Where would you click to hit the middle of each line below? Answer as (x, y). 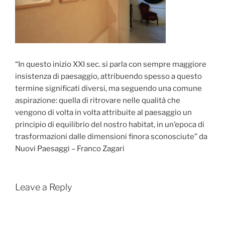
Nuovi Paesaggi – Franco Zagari (70, 148)
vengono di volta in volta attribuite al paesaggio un (103, 112)
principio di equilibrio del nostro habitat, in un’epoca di (110, 124)
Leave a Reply (43, 187)
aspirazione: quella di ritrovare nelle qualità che (98, 100)
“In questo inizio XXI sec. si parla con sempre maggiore (111, 64)
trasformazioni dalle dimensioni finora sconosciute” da (111, 136)
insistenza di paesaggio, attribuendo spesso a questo (108, 76)
